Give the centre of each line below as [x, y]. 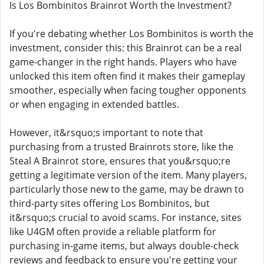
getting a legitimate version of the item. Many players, [128, 175]
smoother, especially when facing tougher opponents [128, 90]
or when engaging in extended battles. [94, 104]
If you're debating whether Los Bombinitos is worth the [131, 34]
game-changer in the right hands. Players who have [123, 62]
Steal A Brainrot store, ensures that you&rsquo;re [120, 161]
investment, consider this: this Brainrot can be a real [126, 48]
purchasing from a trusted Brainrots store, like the [121, 147]
